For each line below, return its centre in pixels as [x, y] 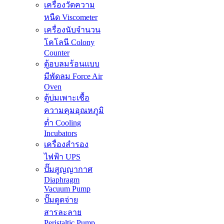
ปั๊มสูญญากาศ [68, 169]
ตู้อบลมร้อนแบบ [72, 64]
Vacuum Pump [67, 189]
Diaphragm [62, 180]
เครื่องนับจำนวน [72, 30]
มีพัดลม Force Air [73, 76]
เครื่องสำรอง [66, 144]
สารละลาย [63, 212]
